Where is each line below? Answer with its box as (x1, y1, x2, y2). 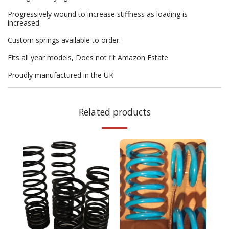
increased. (8, 18, 41, 28)
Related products (78, 106, 151, 118)
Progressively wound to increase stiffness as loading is (8, 9, 188, 19)
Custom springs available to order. (8, 35, 121, 45)
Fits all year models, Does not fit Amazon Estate (8, 53, 168, 62)
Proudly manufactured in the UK (8, 70, 113, 80)
